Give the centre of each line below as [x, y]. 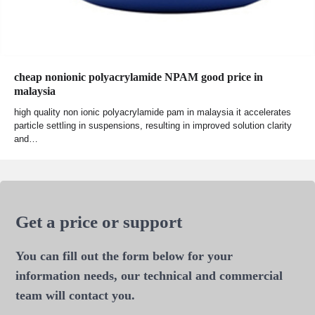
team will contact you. [76, 295]
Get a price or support [99, 221]
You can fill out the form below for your [124, 256]
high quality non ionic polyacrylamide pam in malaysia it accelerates [153, 112]
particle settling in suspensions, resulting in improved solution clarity [153, 125]
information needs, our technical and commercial [149, 275]
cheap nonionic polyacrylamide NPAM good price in [139, 77]
